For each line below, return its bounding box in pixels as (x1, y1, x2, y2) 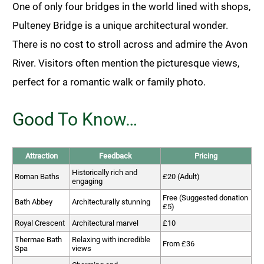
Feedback (98, 151, 132, 160)
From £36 (163, 239, 194, 248)
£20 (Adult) (163, 171, 200, 181)
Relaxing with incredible (72, 235, 150, 244)
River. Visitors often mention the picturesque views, (12, 57, 239, 69)
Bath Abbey (15, 197, 52, 206)
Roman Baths (15, 171, 60, 181)
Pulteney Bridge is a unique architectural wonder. (12, 19, 228, 31)
